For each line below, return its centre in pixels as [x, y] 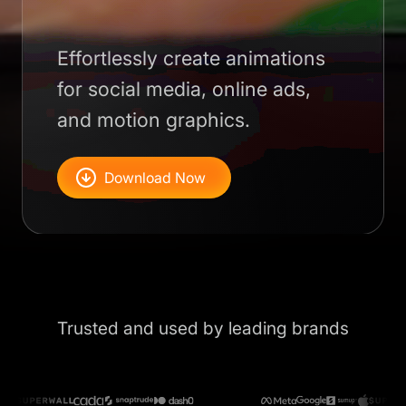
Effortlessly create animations [192, 58]
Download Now [155, 177]
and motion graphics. [154, 119]
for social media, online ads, [184, 88]
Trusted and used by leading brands [203, 328]
